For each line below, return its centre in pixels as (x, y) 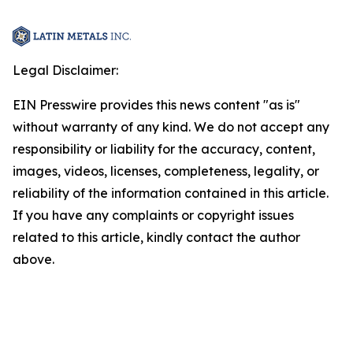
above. (33, 259)
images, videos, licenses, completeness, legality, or (166, 171)
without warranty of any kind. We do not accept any (171, 127)
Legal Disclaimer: (65, 70)
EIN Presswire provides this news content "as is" (156, 105)
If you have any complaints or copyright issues (153, 215)
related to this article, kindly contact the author (156, 237)
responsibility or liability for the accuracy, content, (164, 149)
